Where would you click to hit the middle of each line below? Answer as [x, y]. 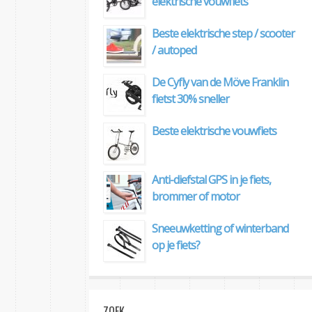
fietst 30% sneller [190, 99]
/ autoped [174, 50]
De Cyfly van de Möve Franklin [220, 83]
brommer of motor [196, 197]
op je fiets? [176, 245]
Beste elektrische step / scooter [223, 34]
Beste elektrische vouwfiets [214, 131]
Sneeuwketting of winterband [220, 229]
